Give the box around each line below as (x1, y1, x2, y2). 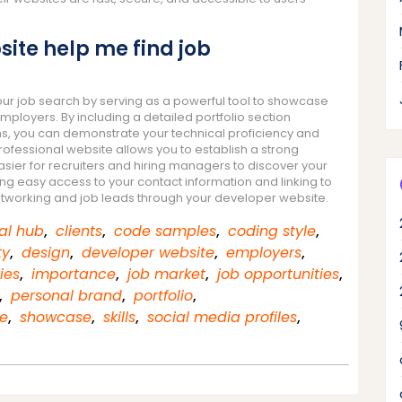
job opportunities (217, 263, 339, 284)
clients (56, 220, 102, 241)
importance (31, 263, 116, 284)
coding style (228, 220, 316, 241)
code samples (114, 220, 216, 241)
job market (127, 263, 205, 284)
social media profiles (147, 306, 297, 328)
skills (103, 306, 135, 328)
